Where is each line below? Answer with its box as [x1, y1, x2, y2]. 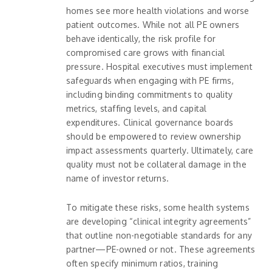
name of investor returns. [66, 172, 169, 183]
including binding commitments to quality [66, 89, 233, 100]
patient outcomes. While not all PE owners [66, 19, 240, 30]
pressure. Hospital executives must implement [66, 61, 253, 72]
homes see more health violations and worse [66, 5, 250, 16]
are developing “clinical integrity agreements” [66, 216, 251, 226]
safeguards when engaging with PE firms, [66, 75, 234, 86]
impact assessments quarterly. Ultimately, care [66, 144, 254, 155]
